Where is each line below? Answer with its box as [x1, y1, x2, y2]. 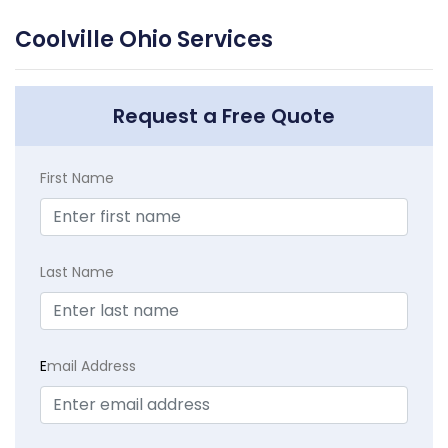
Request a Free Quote [113, 102, 335, 131]
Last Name [40, 262, 114, 283]
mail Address [47, 356, 136, 377]
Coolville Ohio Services [15, 24, 273, 56]
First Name [40, 168, 114, 189]
